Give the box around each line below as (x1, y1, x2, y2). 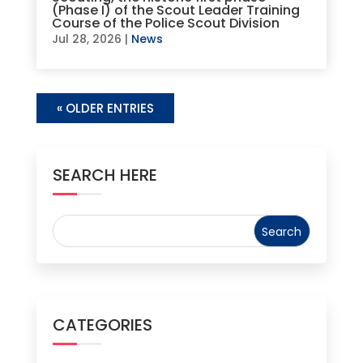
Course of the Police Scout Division (51, 14, 280, 33)
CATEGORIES (52, 313, 152, 336)
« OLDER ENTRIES (56, 100, 154, 117)
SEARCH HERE (52, 164, 157, 187)
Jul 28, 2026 (51, 31, 122, 48)
